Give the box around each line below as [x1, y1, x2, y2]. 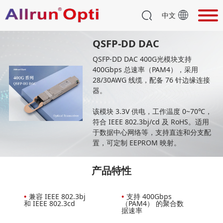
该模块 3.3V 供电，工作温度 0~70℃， [93, 106, 213, 116]
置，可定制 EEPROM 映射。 [93, 137, 181, 147]
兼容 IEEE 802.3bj [28, 191, 86, 201]
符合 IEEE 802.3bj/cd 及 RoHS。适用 [93, 116, 210, 126]
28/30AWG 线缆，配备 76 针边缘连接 [93, 75, 211, 85]
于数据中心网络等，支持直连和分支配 [93, 127, 212, 137]
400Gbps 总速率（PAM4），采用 [93, 64, 199, 74]
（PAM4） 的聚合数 [121, 198, 184, 208]
